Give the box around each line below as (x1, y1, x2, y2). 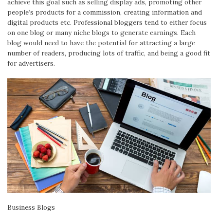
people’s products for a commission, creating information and (7, 7, 202, 17)
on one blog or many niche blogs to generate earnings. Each (7, 28, 196, 37)
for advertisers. (7, 58, 55, 68)
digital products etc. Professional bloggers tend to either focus (7, 18, 207, 27)
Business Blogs (7, 203, 55, 212)
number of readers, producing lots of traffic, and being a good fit (7, 48, 210, 57)
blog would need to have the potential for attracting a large (7, 38, 195, 47)
